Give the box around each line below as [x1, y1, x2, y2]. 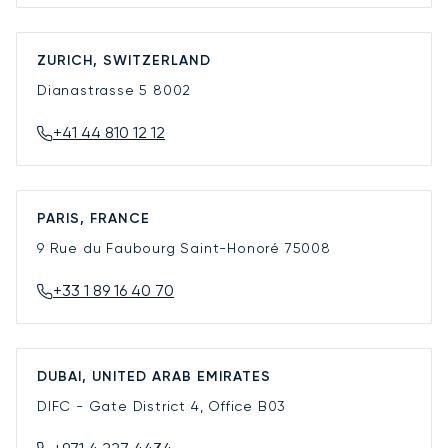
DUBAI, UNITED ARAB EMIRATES [37, 368, 271, 386]
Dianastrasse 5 [37, 82, 154, 99]
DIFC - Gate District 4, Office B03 [37, 398, 287, 415]
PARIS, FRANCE [37, 210, 150, 228]
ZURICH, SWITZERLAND [37, 52, 211, 70]
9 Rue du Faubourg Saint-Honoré [37, 240, 285, 257]
